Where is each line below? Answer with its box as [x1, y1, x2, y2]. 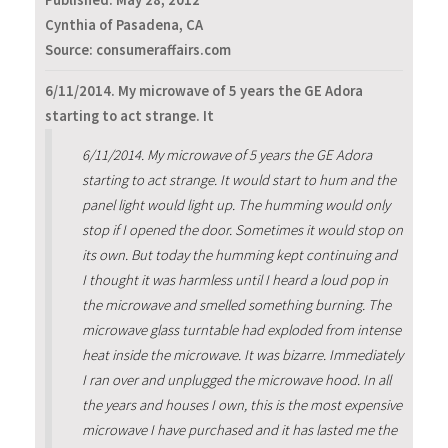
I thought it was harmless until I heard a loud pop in [81, 271, 388, 290]
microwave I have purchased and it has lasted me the [81, 421, 397, 440]
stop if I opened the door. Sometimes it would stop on [81, 221, 403, 240]
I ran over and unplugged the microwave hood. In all [81, 371, 391, 390]
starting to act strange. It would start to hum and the [81, 171, 396, 190]
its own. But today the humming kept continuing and [81, 246, 397, 265]
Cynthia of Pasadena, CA [45, 16, 203, 35]
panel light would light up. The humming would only [81, 196, 390, 215]
